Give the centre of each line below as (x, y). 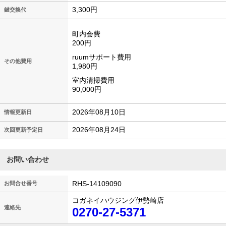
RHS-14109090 (97, 184)
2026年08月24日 (99, 130)
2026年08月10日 (99, 112)
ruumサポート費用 (102, 57)
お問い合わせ (28, 160)
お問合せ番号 (21, 183)
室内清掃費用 (93, 80)
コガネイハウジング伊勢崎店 (118, 201)
